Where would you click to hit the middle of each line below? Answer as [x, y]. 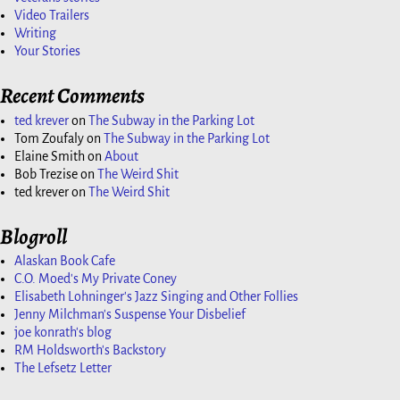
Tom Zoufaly [49, 138]
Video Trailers [52, 16]
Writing [35, 33]
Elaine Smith [50, 156]
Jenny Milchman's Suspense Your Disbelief [130, 315]
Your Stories [47, 51]
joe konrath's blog [63, 333]
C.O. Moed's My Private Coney [96, 279]
